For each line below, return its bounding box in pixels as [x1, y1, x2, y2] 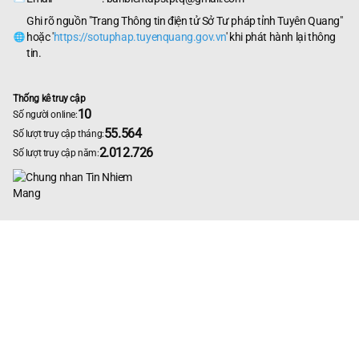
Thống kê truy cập [13, 92, 86, 104]
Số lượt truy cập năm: [13, 147, 99, 159]
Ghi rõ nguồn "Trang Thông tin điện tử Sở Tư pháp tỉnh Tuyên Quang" [26, 14, 343, 27]
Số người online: [13, 108, 78, 120]
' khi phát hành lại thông [226, 30, 337, 43]
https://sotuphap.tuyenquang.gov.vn [53, 30, 227, 43]
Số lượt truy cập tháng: [13, 127, 104, 139]
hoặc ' [26, 30, 54, 43]
